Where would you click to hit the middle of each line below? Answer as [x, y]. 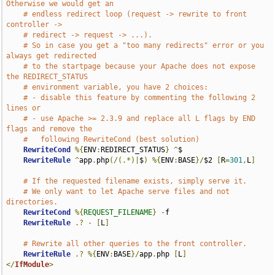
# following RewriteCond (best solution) [112, 139]
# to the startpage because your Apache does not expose [140, 66]
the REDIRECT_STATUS [47, 77]
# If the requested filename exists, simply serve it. [135, 181]
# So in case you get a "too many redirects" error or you [144, 45]
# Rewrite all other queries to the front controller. [135, 244]
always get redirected [52, 56]
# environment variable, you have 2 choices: [116, 87]
